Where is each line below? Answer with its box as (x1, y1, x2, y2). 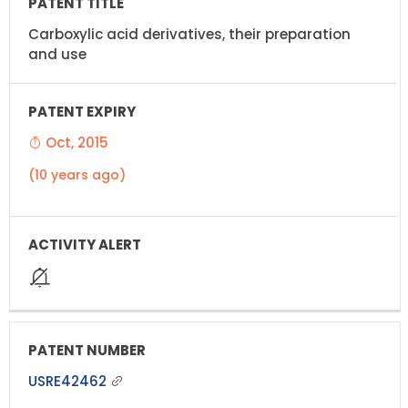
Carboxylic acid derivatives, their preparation (28, 24, 351, 44)
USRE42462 (28, 371, 110, 391)
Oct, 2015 (42, 132, 108, 152)
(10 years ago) (28, 165, 126, 184)
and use (28, 44, 87, 64)
